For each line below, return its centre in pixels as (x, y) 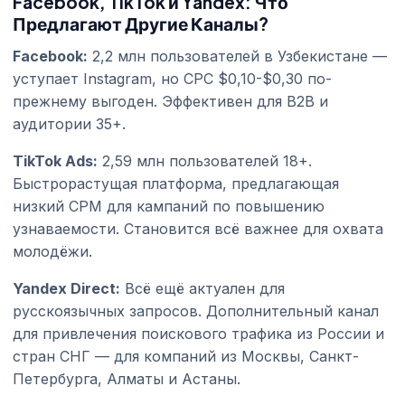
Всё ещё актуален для (202, 288)
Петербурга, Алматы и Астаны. (127, 378)
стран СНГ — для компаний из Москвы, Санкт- (186, 356)
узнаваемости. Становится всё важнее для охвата (198, 228)
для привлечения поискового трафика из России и (198, 333)
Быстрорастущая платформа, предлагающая (176, 183)
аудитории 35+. (69, 123)
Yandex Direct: (66, 288)
